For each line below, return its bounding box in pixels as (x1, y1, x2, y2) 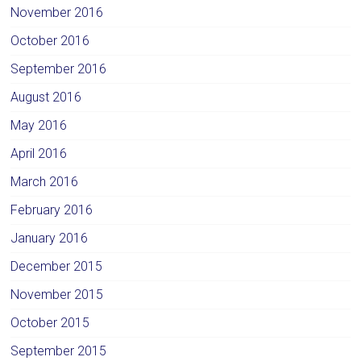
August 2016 (10, 89, 82, 105)
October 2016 (10, 32, 90, 48)
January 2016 (10, 230, 89, 246)
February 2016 (10, 201, 93, 218)
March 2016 (10, 173, 79, 189)
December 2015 (10, 258, 103, 274)
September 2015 (10, 342, 107, 359)
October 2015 (10, 314, 90, 330)
